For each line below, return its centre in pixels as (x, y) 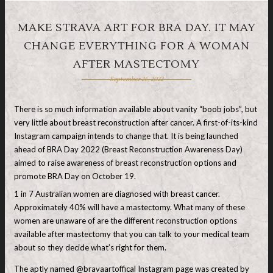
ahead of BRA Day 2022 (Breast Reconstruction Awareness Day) (128, 149)
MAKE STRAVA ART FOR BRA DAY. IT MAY (136, 28)
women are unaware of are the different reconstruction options (126, 220)
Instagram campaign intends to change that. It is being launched (126, 136)
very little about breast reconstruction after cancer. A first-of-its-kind (136, 122)
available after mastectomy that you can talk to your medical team (132, 234)
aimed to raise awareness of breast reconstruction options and (125, 163)
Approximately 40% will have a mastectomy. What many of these (129, 207)
